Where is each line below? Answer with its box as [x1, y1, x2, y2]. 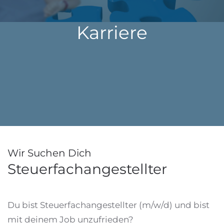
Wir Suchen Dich [7, 147, 91, 159]
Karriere [76, 21, 147, 43]
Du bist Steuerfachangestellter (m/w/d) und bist [7, 200, 209, 210]
